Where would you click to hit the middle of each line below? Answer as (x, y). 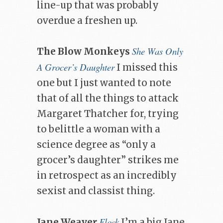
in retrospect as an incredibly (107, 176)
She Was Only (158, 51)
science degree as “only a (96, 145)
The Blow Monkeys (83, 52)
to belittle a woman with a (99, 129)
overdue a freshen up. (87, 21)
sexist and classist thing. (96, 191)
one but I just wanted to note (104, 83)
